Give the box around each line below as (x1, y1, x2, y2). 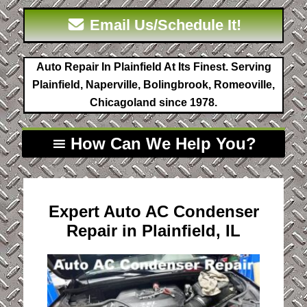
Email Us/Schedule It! (85, 16, 241, 34)
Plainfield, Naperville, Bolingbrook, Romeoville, (32, 79, 275, 91)
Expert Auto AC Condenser (48, 201, 259, 221)
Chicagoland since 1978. (90, 97, 217, 109)
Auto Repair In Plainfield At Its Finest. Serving (36, 61, 271, 73)
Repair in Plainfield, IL (66, 221, 241, 240)
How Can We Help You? (71, 134, 256, 153)
